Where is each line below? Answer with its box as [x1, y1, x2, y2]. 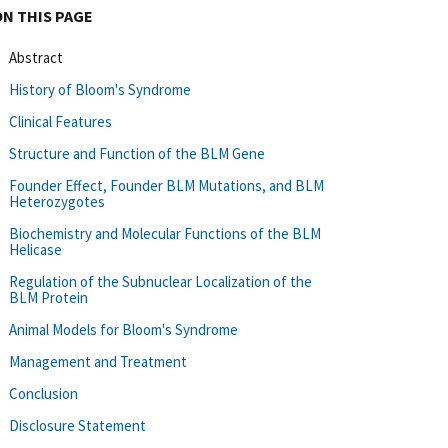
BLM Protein [9, 287, 88, 307]
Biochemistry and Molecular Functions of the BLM [9, 223, 321, 243]
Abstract [9, 47, 63, 67]
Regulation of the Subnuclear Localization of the [9, 271, 312, 291]
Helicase [9, 239, 62, 259]
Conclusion [9, 383, 78, 403]
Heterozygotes [9, 191, 105, 211]
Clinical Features [9, 111, 112, 131]
